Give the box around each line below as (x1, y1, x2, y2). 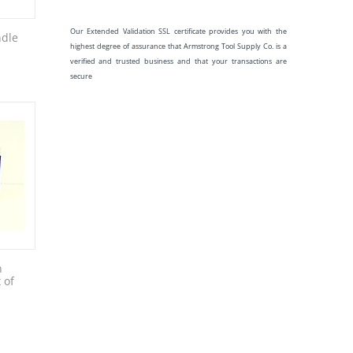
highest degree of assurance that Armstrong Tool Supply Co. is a (69, 41, 287, 51)
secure (69, 71, 92, 81)
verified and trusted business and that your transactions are (69, 56, 287, 66)
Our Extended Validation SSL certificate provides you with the (69, 26, 287, 36)
